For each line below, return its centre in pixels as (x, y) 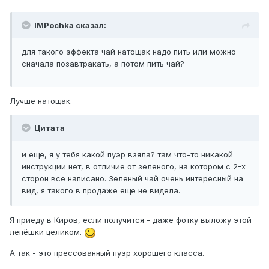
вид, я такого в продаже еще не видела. (101, 191)
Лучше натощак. (41, 101)
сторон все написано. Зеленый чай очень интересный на (132, 179)
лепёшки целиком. (47, 232)
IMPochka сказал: (70, 26)
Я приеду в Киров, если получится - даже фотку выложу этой (131, 220)
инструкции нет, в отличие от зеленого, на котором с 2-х (134, 167)
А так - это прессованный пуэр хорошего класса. (107, 252)
